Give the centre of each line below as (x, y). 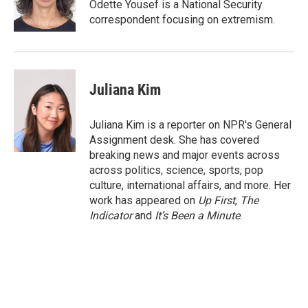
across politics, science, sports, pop (176, 170)
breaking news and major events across (185, 155)
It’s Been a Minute (197, 216)
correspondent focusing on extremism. (182, 20)
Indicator (112, 216)
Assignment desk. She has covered (174, 140)
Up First (217, 200)
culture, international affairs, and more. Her (190, 185)
